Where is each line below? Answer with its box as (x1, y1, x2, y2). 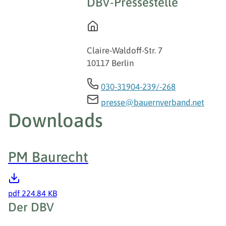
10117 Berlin (87, 58, 134, 69)
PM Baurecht (8, 149, 88, 165)
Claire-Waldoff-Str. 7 (87, 45, 162, 56)
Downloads (8, 109, 103, 132)
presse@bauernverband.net (101, 97, 204, 108)
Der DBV (8, 200, 54, 214)
